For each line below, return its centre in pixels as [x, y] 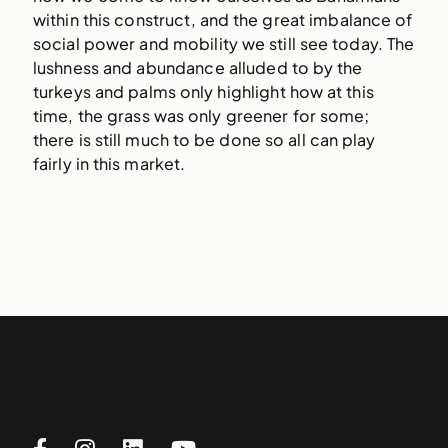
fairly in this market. [109, 163]
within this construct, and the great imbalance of [222, 19]
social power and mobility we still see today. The [223, 43]
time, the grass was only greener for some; [201, 115]
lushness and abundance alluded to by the [197, 67]
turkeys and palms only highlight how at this [203, 91]
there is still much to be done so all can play [204, 139]
